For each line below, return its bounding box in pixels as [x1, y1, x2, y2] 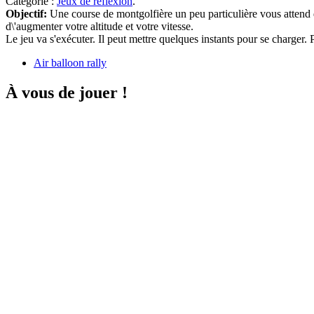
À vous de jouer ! [6, 83, 128, 102]
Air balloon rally [34, 57, 107, 69]
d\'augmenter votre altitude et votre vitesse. [6, 20, 193, 33]
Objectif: [6, 8, 50, 20]
